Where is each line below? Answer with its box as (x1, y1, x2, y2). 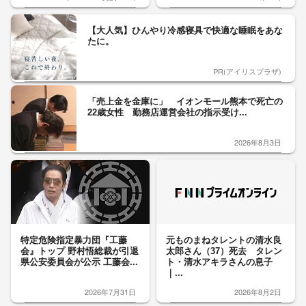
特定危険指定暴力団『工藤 (20, 235, 127, 245)
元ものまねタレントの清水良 (166, 235, 281, 245)
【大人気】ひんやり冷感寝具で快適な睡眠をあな (87, 25, 283, 36)
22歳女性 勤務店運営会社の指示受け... (87, 107, 247, 117)
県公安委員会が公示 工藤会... (20, 257, 138, 267)
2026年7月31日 (85, 286, 136, 297)
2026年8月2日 (234, 286, 281, 297)
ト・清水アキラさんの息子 (166, 257, 273, 267)
